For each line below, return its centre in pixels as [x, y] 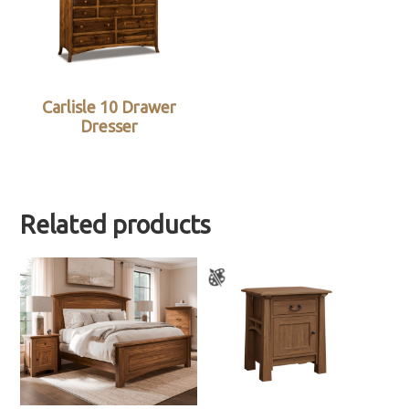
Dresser [109, 126]
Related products [116, 225]
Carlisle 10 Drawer [109, 107]
